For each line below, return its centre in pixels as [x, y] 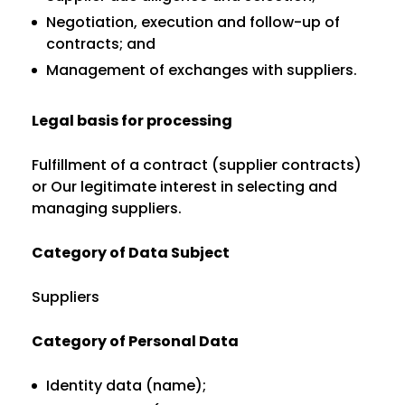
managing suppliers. [107, 208]
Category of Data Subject [131, 253]
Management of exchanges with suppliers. [202, 70]
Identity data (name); [126, 386]
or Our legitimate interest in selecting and [184, 187]
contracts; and [101, 44]
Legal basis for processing [132, 121]
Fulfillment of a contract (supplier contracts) [197, 165]
